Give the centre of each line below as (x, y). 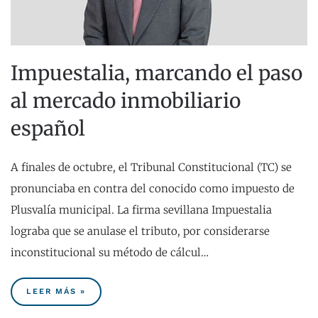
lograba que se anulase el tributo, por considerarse (140, 231)
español (48, 129)
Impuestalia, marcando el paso (157, 73)
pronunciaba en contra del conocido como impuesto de (153, 189)
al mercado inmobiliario (126, 101)
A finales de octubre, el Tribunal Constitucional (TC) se (151, 168)
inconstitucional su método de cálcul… (110, 253)
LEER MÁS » (56, 292)
